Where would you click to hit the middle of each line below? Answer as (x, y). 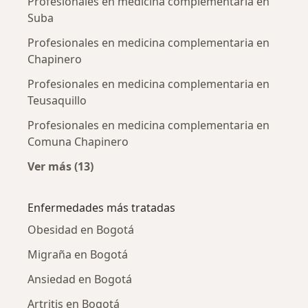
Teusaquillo (57, 100)
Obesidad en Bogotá (81, 229)
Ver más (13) (60, 166)
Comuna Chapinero (78, 141)
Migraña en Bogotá (78, 254)
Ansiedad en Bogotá (80, 279)
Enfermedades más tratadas (101, 207)
